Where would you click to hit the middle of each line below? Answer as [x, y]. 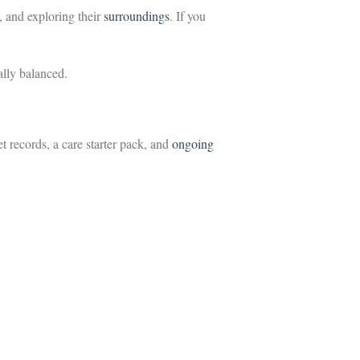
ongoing [193, 144]
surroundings [137, 15]
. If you [188, 15]
